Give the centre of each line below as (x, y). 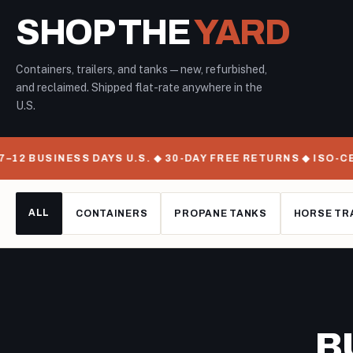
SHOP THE (105, 32)
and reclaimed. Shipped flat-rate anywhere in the (139, 87)
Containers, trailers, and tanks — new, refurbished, (141, 69)
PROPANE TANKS (221, 214)
